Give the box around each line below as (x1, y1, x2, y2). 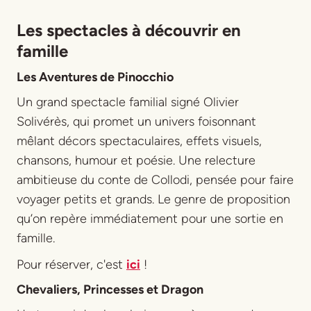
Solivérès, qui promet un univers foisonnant (17, 113, 256, 129)
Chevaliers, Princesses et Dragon (17, 281, 203, 297)
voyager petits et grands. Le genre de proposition (17, 191, 290, 207)
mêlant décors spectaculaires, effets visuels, (17, 133, 262, 149)
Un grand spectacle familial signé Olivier (17, 94, 239, 110)
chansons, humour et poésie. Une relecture (17, 152, 255, 168)
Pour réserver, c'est (17, 256, 126, 272)
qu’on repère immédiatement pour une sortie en (17, 210, 283, 226)
